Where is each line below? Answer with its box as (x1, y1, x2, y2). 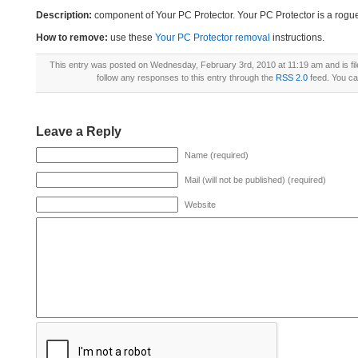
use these (108, 32, 155, 43)
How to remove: (36, 32, 108, 43)
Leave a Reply (36, 125, 121, 138)
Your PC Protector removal (155, 32, 270, 43)
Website (185, 200, 216, 209)
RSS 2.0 (275, 73, 308, 82)
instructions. (270, 32, 324, 43)
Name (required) (185, 150, 249, 160)
